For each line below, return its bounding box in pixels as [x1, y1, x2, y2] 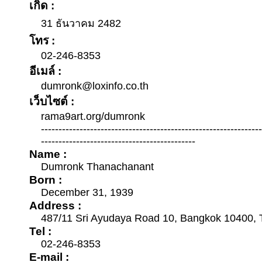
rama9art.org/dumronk [41, 111, 145, 122]
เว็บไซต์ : [29, 95, 74, 108]
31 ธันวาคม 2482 [41, 18, 121, 29]
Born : [29, 173, 62, 186]
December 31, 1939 [41, 187, 133, 198]
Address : [29, 199, 81, 212]
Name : [29, 147, 67, 160]
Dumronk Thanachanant [41, 161, 154, 173]
